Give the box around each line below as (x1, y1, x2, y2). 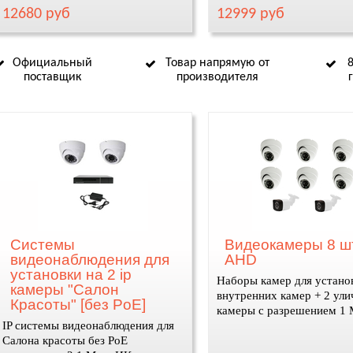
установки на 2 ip (9, 266, 132, 283)
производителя (176, 71, 258, 84)
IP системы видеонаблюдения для (2, 319, 174, 332)
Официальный (12, 57, 92, 69)
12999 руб (216, 6, 284, 22)
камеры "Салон (9, 281, 119, 298)
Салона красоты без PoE (2, 334, 128, 347)
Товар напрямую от (165, 57, 269, 69)
